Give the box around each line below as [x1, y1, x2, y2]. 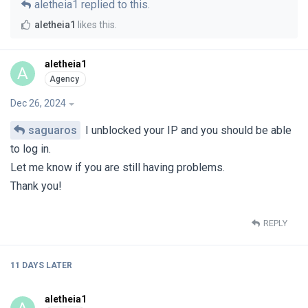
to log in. [10, 142, 51, 155]
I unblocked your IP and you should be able [82, 123, 291, 137]
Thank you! [10, 179, 62, 192]
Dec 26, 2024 [10, 97, 66, 109]
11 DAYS [10, 261, 44, 271]
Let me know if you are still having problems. [10, 160, 225, 174]
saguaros [28, 123, 77, 137]
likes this [76, 19, 115, 30]
